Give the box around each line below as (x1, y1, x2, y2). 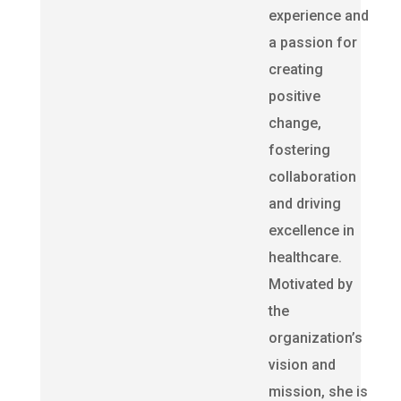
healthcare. (268, 249, 342, 266)
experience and (268, 7, 369, 24)
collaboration (268, 168, 356, 185)
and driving (268, 195, 341, 212)
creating (268, 61, 323, 78)
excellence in (268, 222, 354, 239)
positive (268, 88, 320, 105)
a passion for (268, 34, 357, 51)
